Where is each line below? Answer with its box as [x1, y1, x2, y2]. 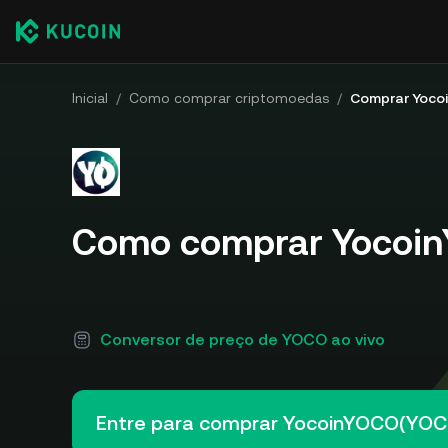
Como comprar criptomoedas [129, 90, 329, 106]
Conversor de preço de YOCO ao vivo [100, 330, 385, 349]
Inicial [72, 90, 108, 106]
